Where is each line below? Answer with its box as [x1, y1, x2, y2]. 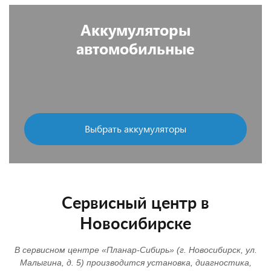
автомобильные [76, 38, 195, 59]
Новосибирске [80, 216, 191, 232]
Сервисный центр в [62, 195, 209, 212]
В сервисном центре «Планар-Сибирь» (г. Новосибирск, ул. [14, 245, 257, 255]
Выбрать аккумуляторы [85, 122, 186, 135]
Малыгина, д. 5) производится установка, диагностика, [19, 258, 252, 267]
